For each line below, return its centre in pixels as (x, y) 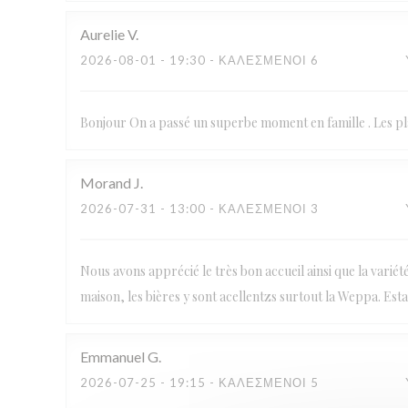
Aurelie (102, 34)
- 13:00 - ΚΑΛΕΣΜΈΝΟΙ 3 (238, 209)
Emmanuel (112, 357)
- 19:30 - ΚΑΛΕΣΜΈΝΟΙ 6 (238, 60)
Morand (106, 183)
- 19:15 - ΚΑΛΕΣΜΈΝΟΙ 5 (238, 382)
